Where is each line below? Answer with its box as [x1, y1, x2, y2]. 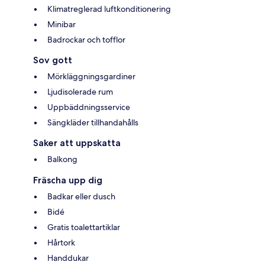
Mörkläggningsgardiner [47, 70, 135, 82]
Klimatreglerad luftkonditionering [47, 3, 171, 14]
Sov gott [33, 54, 72, 66]
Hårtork [47, 237, 75, 248]
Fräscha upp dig [33, 174, 102, 186]
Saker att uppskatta [33, 137, 121, 148]
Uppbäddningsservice [47, 101, 130, 112]
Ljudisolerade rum [47, 86, 113, 97]
